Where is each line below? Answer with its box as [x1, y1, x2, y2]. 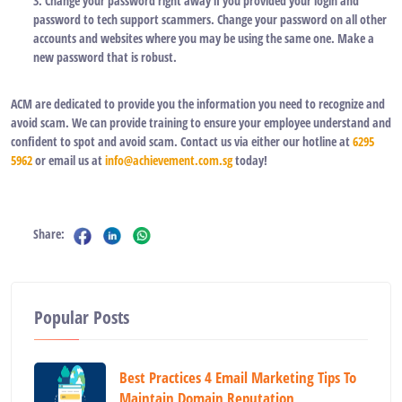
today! [232, 152, 267, 170]
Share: [33, 225, 65, 243]
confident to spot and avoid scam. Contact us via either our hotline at [11, 133, 353, 151]
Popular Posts [34, 305, 129, 330]
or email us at [32, 152, 105, 170]
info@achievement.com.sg [105, 152, 232, 170]
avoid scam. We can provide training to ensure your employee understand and [11, 114, 391, 132]
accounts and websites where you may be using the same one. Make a [33, 30, 374, 48]
